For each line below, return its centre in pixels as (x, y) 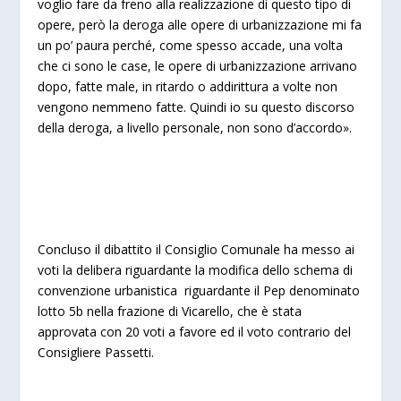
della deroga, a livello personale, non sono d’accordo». (195, 128)
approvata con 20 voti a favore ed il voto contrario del (195, 332)
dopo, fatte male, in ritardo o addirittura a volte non (188, 87)
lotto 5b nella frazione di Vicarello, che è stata (170, 311)
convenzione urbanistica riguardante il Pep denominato (199, 291)
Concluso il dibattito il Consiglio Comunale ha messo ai (196, 250)
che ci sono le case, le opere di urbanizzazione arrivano (198, 66)
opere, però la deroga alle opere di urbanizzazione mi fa (200, 25)
